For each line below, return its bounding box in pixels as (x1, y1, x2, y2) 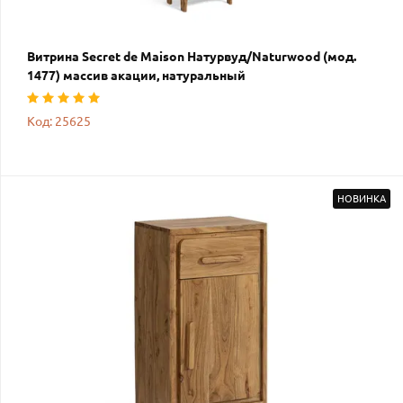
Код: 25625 (27, 113, 91, 129)
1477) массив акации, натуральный (27, 67, 246, 83)
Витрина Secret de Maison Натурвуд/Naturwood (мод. (27, 49, 356, 64)
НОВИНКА (337, 193, 386, 204)
